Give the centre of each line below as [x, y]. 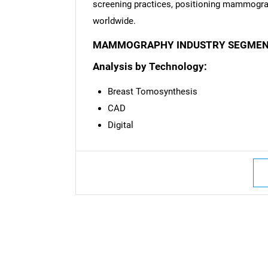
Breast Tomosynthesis [152, 92]
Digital [120, 125]
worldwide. [114, 21]
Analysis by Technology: [150, 67]
